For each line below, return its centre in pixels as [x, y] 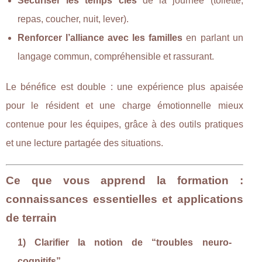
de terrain [31, 218]
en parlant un [213, 37]
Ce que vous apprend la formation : [125, 180]
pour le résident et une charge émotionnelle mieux [125, 105]
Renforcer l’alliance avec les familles [100, 37]
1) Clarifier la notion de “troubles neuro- [125, 242]
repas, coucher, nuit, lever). [73, 19]
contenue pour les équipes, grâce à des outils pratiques [125, 124]
